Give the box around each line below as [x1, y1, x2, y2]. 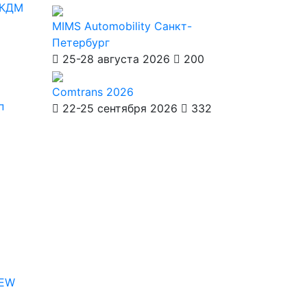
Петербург [52, 36, 110, 49]
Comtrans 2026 [52, 85, 134, 99]
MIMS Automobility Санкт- [52, 19, 192, 33]
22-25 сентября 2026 [62, 101, 177, 115]
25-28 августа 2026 [62, 52, 170, 66]
